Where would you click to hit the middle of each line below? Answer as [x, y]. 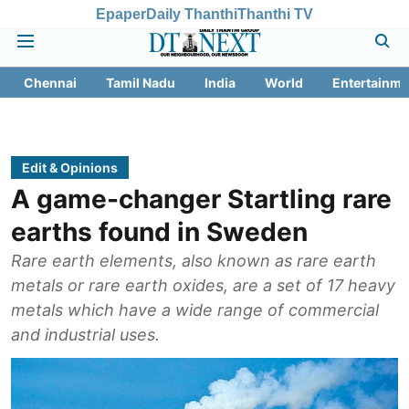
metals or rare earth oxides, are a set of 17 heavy [203, 285]
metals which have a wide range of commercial [195, 310]
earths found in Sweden [159, 232]
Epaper [121, 14]
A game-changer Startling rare [201, 199]
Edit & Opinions [70, 168]
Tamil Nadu [141, 83]
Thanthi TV [275, 14]
